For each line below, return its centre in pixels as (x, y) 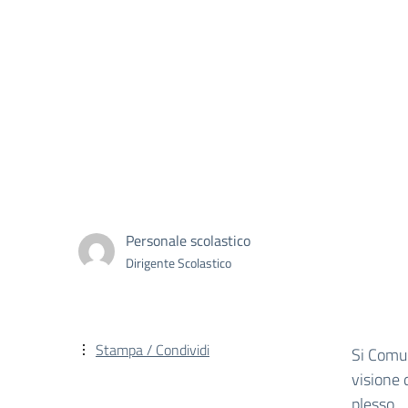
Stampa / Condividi (153, 350)
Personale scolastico (188, 240)
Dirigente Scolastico (178, 262)
